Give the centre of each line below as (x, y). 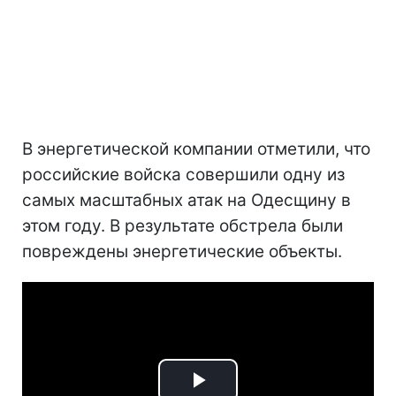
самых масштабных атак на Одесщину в (187, 200)
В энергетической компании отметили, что (196, 148)
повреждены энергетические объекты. (182, 251)
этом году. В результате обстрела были (183, 225)
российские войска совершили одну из (183, 174)
